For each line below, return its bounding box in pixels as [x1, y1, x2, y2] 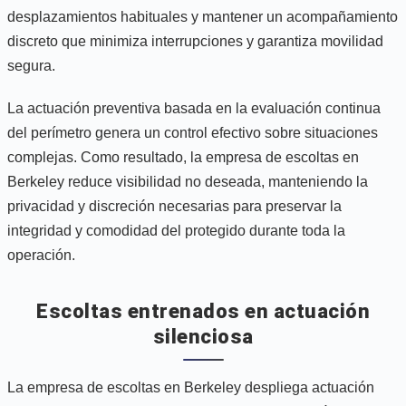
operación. [7, 246, 75, 263]
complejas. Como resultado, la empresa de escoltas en [7, 149, 359, 165]
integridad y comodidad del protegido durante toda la [7, 222, 345, 238]
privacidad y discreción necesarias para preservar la [7, 198, 342, 214]
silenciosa [152, 324, 254, 348]
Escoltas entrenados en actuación [36, 299, 370, 323]
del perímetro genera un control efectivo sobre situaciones [7, 124, 378, 140]
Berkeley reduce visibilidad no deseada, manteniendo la [7, 173, 368, 189]
